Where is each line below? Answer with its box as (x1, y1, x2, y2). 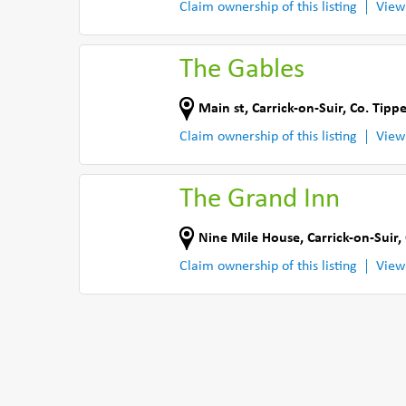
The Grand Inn (179, 186, 340, 214)
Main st (198, 101, 245, 116)
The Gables (179, 56, 304, 84)
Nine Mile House (198, 230, 300, 246)
